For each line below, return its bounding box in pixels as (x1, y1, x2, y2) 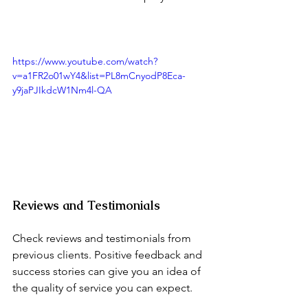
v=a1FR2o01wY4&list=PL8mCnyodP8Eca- (12, 69, 186, 82)
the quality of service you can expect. (12, 281, 192, 295)
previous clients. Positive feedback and (12, 248, 205, 262)
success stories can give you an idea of (12, 265, 203, 278)
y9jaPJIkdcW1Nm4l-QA (12, 83, 112, 96)
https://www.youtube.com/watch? (12, 54, 157, 67)
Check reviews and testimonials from (12, 232, 194, 245)
